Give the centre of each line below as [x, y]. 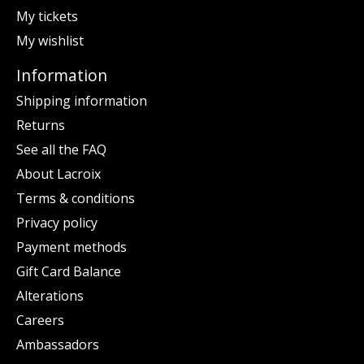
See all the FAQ [61, 150]
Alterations [50, 296]
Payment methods [71, 247]
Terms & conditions [76, 199]
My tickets [47, 16]
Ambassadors [58, 345]
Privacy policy [57, 223]
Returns [41, 126]
